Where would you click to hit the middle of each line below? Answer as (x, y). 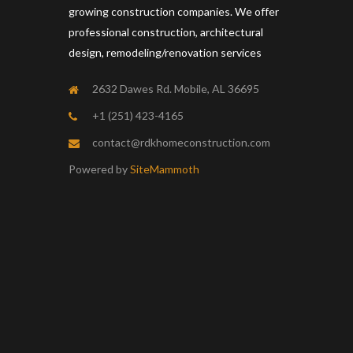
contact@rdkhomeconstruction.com (181, 143)
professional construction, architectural (166, 32)
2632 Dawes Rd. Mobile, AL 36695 (176, 89)
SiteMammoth (165, 169)
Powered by (99, 169)
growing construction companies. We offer (174, 12)
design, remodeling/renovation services (165, 53)
